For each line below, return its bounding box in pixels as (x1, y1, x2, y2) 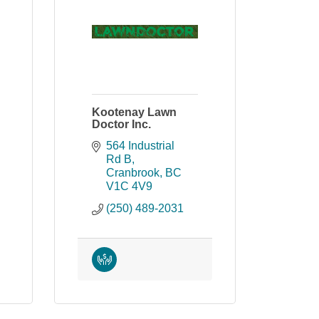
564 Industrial (106, 140, 174, 152)
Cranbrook (106, 167, 159, 179)
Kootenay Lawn (92, 106, 177, 118)
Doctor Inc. (92, 118, 151, 130)
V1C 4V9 (106, 180, 152, 192)
